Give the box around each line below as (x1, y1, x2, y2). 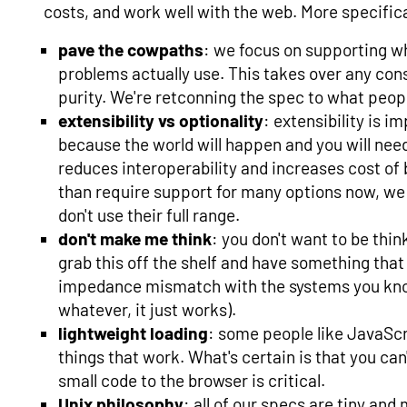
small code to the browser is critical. (58, 370, 325, 392)
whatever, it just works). (58, 299, 236, 321)
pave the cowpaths (58, 39, 203, 61)
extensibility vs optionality (58, 110, 263, 132)
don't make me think (58, 228, 212, 250)
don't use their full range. (58, 204, 240, 226)
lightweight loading (58, 323, 208, 344)
